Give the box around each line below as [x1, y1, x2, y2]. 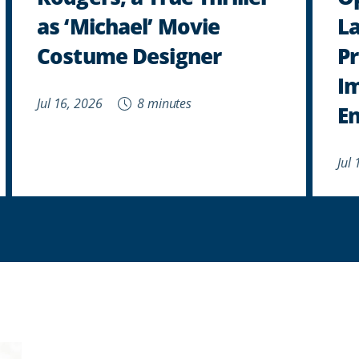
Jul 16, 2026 [37, 94, 103, 111]
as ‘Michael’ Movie [37, 10, 220, 41]
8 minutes [134, 94, 192, 111]
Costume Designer [37, 40, 222, 71]
